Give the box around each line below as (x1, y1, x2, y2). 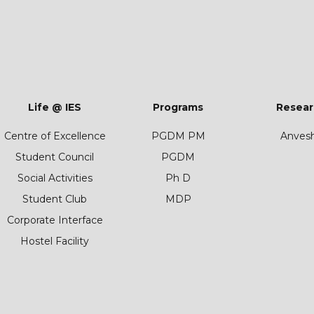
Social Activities (17, 172, 93, 184)
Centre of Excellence (4, 130, 106, 142)
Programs (153, 101, 203, 114)
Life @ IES (28, 101, 81, 114)
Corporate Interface (6, 214, 103, 226)
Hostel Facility (20, 235, 89, 247)
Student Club (22, 193, 87, 205)
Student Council (15, 151, 94, 163)
